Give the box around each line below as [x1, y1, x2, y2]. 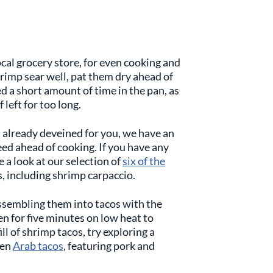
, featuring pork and [63, 239, 155, 252]
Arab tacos [13, 239, 63, 252]
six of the [122, 154, 165, 168]
